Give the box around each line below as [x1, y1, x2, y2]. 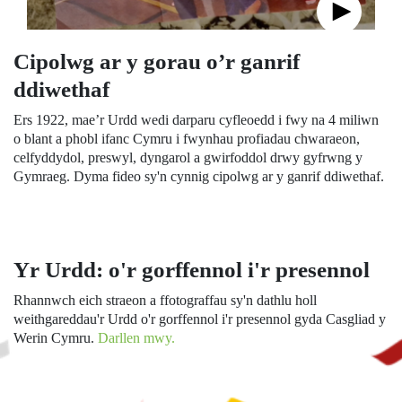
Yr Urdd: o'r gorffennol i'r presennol [13, 258, 370, 282]
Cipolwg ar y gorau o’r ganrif [13, 49, 300, 74]
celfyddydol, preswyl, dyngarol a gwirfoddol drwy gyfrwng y [13, 150, 363, 165]
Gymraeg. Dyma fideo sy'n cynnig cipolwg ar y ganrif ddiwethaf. [13, 169, 384, 184]
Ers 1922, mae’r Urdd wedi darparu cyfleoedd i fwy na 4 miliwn [13, 112, 379, 127]
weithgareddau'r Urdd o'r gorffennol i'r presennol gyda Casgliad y [13, 311, 386, 327]
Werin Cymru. [13, 330, 98, 345]
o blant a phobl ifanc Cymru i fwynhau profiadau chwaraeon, [13, 131, 360, 146]
